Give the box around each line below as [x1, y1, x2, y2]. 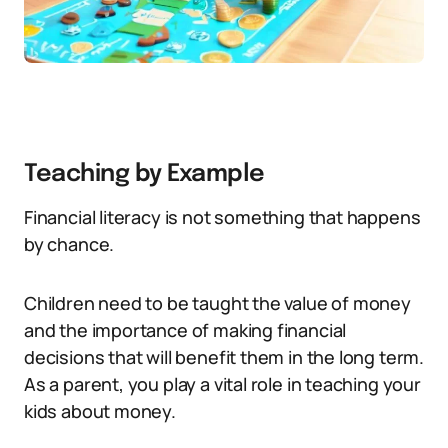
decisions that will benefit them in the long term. [24, 345, 425, 369]
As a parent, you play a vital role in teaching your [24, 372, 421, 396]
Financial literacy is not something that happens [24, 205, 421, 229]
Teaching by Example [24, 162, 265, 187]
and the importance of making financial [24, 318, 347, 342]
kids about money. [24, 399, 176, 423]
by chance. [24, 232, 115, 256]
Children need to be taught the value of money [24, 291, 411, 315]
